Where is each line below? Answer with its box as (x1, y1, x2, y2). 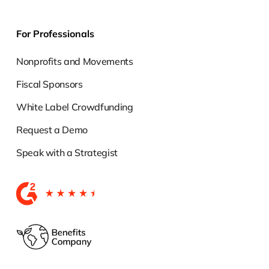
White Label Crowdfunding (16, 100, 133, 113)
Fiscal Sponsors (16, 77, 83, 90)
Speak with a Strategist (16, 146, 118, 159)
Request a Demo (16, 123, 88, 136)
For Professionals (16, 27, 94, 40)
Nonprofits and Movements (16, 55, 133, 67)
